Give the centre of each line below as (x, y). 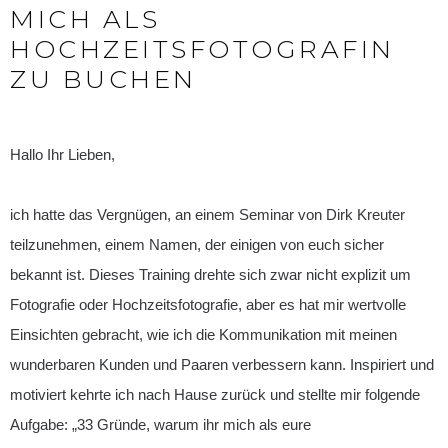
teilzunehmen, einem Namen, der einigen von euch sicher (197, 245)
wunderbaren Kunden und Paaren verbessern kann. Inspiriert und (222, 365)
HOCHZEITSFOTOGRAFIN (202, 49)
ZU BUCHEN (103, 79)
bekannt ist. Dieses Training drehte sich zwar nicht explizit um (210, 275)
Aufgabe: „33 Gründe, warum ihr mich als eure (160, 425)
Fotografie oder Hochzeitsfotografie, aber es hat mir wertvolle (208, 305)
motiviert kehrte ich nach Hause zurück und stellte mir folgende (215, 395)
